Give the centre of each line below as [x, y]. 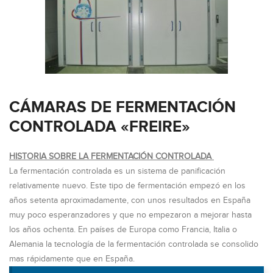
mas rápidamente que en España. [72, 259]
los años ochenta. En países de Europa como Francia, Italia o [123, 230]
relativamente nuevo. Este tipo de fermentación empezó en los [127, 186]
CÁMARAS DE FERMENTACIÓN [122, 108]
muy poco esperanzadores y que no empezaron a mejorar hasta [130, 215]
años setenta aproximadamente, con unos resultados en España [130, 200]
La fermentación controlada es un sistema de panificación [117, 171]
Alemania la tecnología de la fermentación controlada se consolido [134, 244]
